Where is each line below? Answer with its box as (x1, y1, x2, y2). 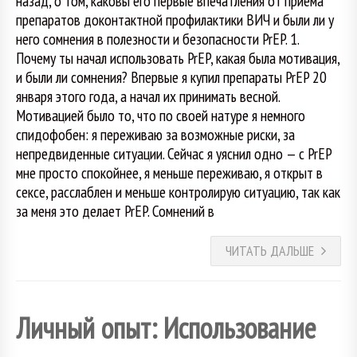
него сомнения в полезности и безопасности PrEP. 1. (16, 28, 299, 49)
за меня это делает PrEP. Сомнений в (16, 200, 214, 221)
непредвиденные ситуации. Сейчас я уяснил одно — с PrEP (16, 143, 331, 163)
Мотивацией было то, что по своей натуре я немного (16, 104, 305, 125)
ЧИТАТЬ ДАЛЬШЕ (226, 241, 314, 261)
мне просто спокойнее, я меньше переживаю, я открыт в (16, 162, 323, 182)
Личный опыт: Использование (16, 308, 316, 347)
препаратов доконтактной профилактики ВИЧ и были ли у (16, 9, 334, 29)
